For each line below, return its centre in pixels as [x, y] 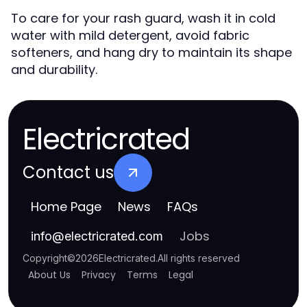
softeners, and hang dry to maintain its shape [151, 52]
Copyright [45, 258]
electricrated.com [114, 236]
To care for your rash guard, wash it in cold [143, 18]
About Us [49, 275]
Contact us [68, 172]
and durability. [54, 70]
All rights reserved [199, 258]
